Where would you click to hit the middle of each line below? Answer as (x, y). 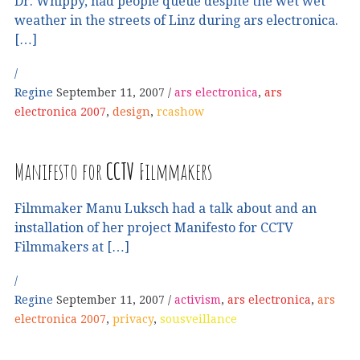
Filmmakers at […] (72, 247)
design (131, 111)
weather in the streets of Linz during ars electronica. (176, 20)
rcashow (180, 111)
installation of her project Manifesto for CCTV (154, 227)
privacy (133, 319)
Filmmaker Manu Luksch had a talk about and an (166, 208)
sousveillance (198, 319)
